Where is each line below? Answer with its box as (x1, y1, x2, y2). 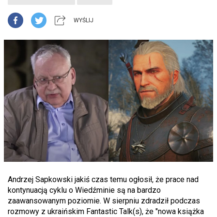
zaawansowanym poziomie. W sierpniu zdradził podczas (8, 196, 200, 205)
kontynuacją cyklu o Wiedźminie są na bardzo (8, 186, 161, 195)
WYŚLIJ (74, 17, 93, 24)
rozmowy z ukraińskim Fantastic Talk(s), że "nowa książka (8, 207, 204, 216)
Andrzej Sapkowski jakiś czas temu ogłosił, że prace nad (8, 175, 199, 184)
